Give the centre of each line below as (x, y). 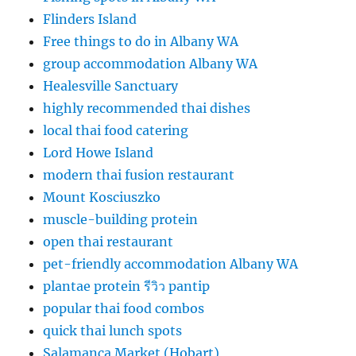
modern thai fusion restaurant (139, 175)
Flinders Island (90, 19)
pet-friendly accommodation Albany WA (171, 264)
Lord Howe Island (99, 153)
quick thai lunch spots (113, 331)
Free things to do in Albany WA (141, 41)
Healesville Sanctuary (111, 86)
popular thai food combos (124, 308)
